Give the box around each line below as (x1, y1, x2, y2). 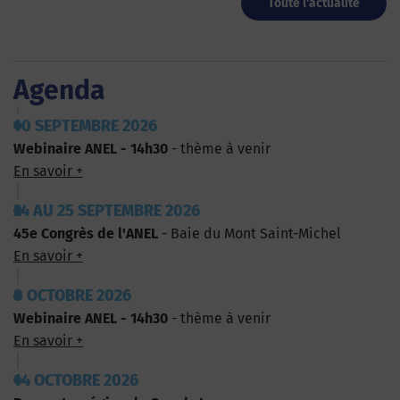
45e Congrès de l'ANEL (13, 225, 158, 243)
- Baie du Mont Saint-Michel (158, 225, 341, 243)
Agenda (13, 74, 104, 107)
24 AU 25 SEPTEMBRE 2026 (13, 201, 200, 221)
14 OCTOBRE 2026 (13, 371, 138, 391)
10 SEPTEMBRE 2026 (13, 116, 157, 137)
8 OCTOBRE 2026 (13, 286, 131, 306)
